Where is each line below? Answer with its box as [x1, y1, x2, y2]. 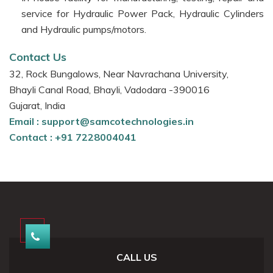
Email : [9, 115, 39, 127]
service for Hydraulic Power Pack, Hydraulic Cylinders [21, 7, 264, 19]
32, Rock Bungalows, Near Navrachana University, [9, 67, 229, 80]
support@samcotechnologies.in [41, 115, 194, 127]
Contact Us [9, 49, 66, 64]
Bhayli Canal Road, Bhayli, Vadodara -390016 [9, 83, 210, 96]
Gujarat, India [9, 99, 65, 112]
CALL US [116, 250, 157, 263]
